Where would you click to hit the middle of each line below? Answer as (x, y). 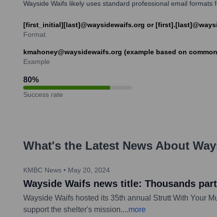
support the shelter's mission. (73, 209)
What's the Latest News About (108, 145)
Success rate (43, 94)
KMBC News (42, 170)
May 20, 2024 (89, 170)
